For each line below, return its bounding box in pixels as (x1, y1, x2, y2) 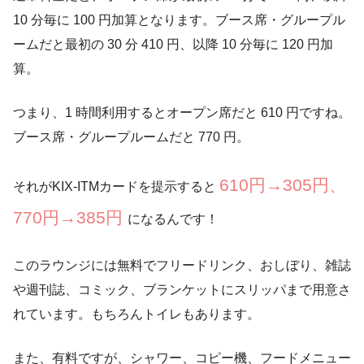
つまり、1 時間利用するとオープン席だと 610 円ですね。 (13, 105, 351, 119)
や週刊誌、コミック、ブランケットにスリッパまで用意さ (13, 282, 351, 297)
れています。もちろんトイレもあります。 (13, 306, 260, 321)
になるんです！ (128, 211, 219, 226)
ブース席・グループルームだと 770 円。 (13, 129, 249, 144)
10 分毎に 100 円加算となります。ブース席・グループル (13, 12, 345, 27)
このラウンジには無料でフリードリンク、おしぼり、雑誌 (13, 258, 351, 272)
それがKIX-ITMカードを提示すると (13, 179, 219, 193)
